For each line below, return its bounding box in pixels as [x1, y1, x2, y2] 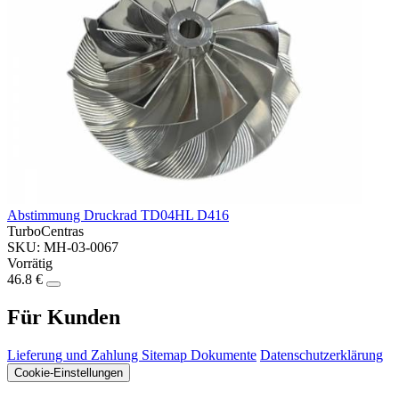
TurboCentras [7, 224, 84, 240]
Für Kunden [7, 305, 120, 329]
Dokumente [191, 346, 256, 362]
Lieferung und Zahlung [7, 346, 142, 362]
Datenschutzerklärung [260, 346, 383, 362]
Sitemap [142, 346, 191, 362]
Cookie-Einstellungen [14, 365, 123, 379]
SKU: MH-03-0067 [7, 240, 118, 256]
